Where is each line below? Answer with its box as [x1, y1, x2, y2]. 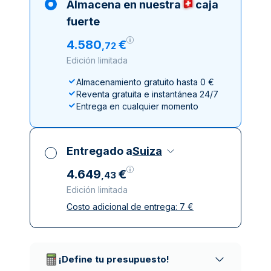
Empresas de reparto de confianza [76, 230, 215, 241]
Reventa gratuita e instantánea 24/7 [76, 89, 218, 99]
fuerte [67, 15, 100, 28]
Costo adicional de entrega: [67, 201, 180, 212]
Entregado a [67, 145, 132, 157]
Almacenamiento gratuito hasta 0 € [76, 77, 214, 87]
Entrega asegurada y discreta [76, 218, 194, 229]
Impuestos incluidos [76, 206, 154, 217]
